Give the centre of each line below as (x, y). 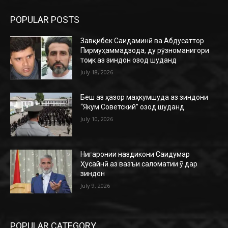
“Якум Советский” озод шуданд (133, 107)
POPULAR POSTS (45, 19)
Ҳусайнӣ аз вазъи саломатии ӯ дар (139, 164)
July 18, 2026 (97, 72)
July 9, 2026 (95, 185)
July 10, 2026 (97, 119)
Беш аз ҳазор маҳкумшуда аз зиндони (145, 97)
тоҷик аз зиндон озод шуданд (129, 60)
